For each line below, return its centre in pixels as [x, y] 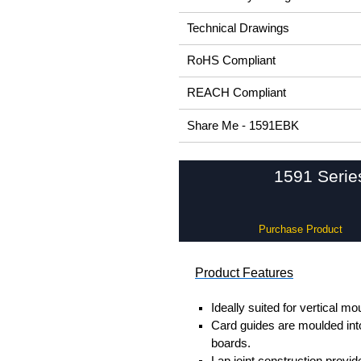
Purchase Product [300, 229]
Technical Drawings [238, 28]
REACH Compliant [237, 93]
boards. [231, 343]
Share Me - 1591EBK [243, 126]
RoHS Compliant [231, 60]
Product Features [244, 273]
